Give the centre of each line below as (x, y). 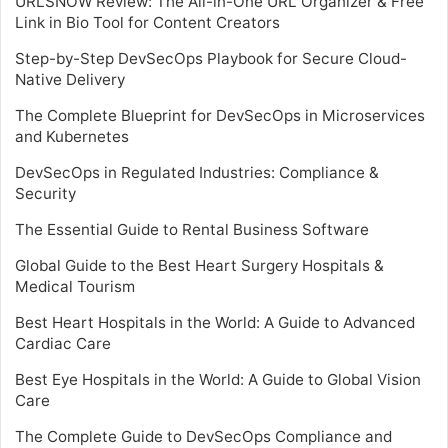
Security (45, 193)
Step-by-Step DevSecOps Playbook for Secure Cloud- (211, 58)
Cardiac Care (63, 343)
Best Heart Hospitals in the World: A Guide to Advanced (215, 322)
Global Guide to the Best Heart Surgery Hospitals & (199, 265)
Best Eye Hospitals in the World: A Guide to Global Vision (218, 379)
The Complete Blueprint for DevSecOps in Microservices (220, 115)
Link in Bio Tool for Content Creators (147, 22)
